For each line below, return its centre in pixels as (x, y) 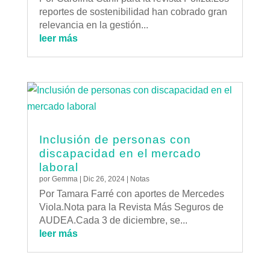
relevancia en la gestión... (93, 25)
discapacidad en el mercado (120, 154)
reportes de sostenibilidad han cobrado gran (133, 11)
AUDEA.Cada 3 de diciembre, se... (113, 221)
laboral (58, 168)
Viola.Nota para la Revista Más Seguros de (131, 207)
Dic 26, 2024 (104, 179)
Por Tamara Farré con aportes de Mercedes (131, 194)
